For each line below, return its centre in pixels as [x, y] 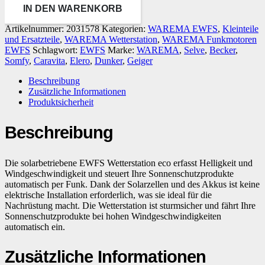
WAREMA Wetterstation [111, 39]
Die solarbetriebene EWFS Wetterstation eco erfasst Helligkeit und [129, 163]
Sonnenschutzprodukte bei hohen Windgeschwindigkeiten [113, 216]
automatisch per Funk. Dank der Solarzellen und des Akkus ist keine [132, 184]
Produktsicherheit [61, 102]
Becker [222, 50]
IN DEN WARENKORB [72, 9]
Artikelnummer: [35, 28]
